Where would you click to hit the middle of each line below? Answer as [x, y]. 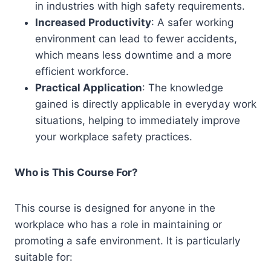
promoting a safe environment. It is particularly [127, 241]
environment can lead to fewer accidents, [136, 39]
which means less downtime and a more [133, 55]
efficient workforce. [82, 71]
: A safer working [192, 22]
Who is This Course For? [76, 172]
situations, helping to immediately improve [138, 120]
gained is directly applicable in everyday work [146, 104]
